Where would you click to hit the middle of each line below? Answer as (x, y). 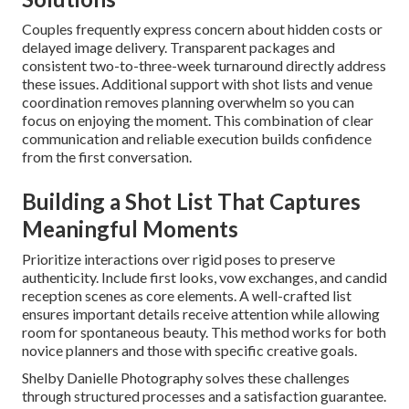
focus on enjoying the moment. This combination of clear (198, 121)
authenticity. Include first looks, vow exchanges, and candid (204, 278)
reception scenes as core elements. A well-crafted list (187, 296)
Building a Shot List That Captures (191, 202)
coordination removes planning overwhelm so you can (188, 102)
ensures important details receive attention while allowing (201, 314)
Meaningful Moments (130, 229)
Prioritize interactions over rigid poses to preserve (178, 259)
